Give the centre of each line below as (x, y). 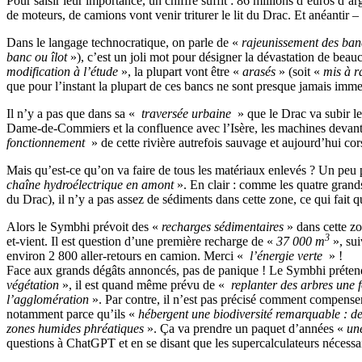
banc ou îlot (37, 57)
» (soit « (299, 71)
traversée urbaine (186, 113)
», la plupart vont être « (180, 71)
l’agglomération (48, 299)
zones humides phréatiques (75, 328)
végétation (33, 284)
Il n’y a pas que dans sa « (72, 113)
